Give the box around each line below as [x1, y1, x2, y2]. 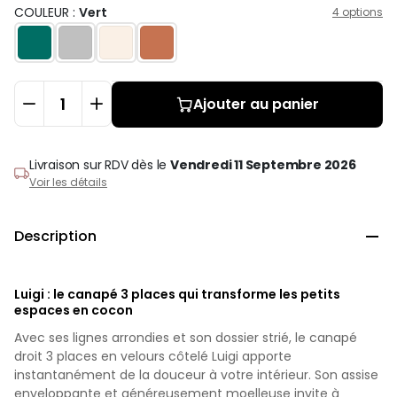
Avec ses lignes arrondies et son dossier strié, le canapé [14, 328, 357, 346]
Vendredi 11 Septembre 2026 [170, 155, 356, 174]
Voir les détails [29, 174, 107, 190]
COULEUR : [14, 3, 79, 21]
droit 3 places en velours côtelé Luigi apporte [14, 346, 292, 365]
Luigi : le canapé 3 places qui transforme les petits [14, 284, 340, 303]
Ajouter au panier [193, 93, 319, 114]
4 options [332, 4, 383, 20]
